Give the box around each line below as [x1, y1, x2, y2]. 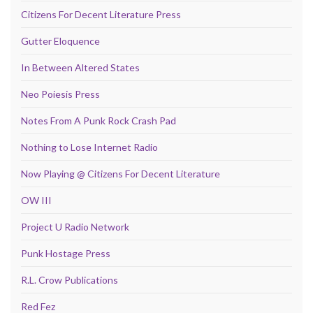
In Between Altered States [21, 61, 140, 73]
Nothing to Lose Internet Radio [21, 140, 158, 153]
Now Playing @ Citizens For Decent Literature [21, 167, 220, 180]
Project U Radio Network [21, 220, 129, 233]
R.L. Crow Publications [21, 273, 118, 286]
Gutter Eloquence [21, 34, 100, 47]
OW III [21, 194, 52, 206]
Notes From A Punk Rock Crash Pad [21, 114, 176, 126]
